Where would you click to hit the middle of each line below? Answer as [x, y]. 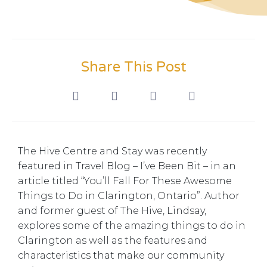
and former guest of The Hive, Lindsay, [112, 211]
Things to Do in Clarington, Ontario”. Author [129, 196]
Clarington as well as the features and [113, 241]
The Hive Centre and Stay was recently [112, 151]
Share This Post [133, 67]
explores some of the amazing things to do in [132, 226]
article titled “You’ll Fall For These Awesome [125, 181]
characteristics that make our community [121, 256]
